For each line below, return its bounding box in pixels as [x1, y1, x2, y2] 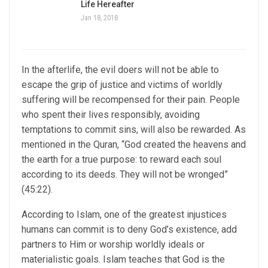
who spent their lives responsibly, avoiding [22, 108, 200, 120]
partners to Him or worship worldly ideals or [22, 238, 205, 250]
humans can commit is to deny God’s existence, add [22, 223, 237, 235]
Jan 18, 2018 [81, 14, 118, 23]
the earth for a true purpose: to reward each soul [22, 153, 221, 165]
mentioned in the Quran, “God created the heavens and [22, 138, 246, 150]
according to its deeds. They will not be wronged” [22, 168, 228, 180]
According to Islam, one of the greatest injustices [22, 208, 227, 220]
